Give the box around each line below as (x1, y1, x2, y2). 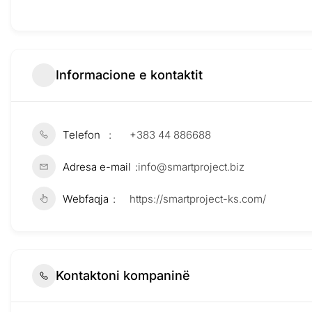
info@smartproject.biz (138, 159, 244, 173)
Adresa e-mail (63, 159, 131, 173)
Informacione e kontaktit (56, 68, 203, 83)
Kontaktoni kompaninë (56, 268, 190, 283)
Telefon (63, 127, 100, 141)
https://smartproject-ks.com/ (130, 192, 266, 205)
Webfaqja (63, 192, 109, 205)
